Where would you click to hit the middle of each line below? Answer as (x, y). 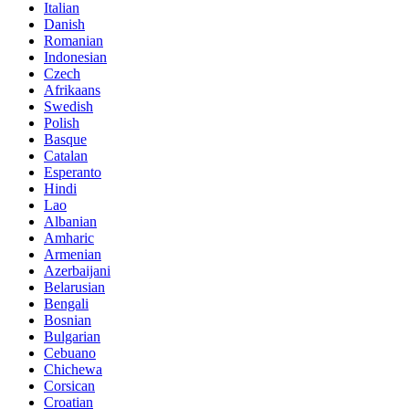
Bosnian (68, 320)
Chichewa (73, 369)
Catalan (66, 155)
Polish (62, 122)
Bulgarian (72, 336)
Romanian (73, 40)
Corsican (69, 385)
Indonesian (75, 57)
